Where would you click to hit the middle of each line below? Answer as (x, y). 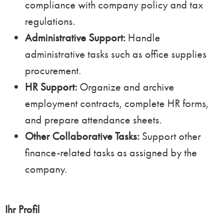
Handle (143, 38)
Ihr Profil (22, 209)
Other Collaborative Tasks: (82, 136)
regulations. (50, 21)
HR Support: (51, 87)
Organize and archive (126, 87)
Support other (170, 136)
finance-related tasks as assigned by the (111, 153)
